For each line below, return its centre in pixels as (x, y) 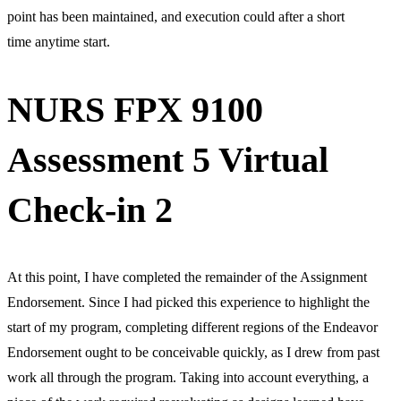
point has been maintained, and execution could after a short (176, 17)
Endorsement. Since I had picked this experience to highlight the (188, 302)
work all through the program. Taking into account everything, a (188, 377)
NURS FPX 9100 (135, 109)
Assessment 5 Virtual (168, 159)
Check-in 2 (90, 209)
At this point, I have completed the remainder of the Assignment (187, 277)
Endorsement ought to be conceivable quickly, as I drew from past (193, 352)
